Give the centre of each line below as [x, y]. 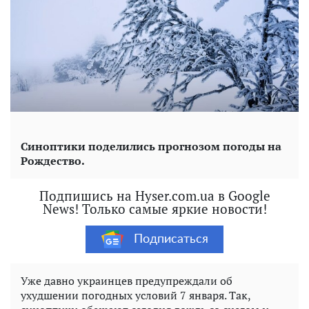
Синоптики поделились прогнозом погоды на [151, 147]
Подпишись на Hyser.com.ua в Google [154, 196]
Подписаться [171, 239]
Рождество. [53, 161]
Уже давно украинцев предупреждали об [127, 281]
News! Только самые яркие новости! [154, 209]
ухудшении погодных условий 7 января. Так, [136, 296]
